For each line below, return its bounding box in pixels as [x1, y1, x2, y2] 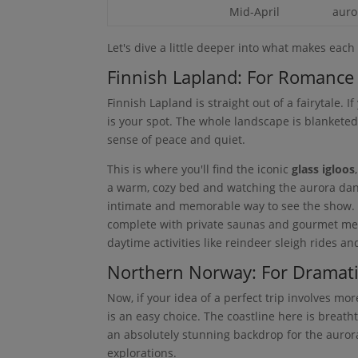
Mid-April [229, 3, 280, 19]
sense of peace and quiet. [107, 131, 246, 147]
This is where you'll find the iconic [107, 161, 292, 177]
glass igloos [292, 161, 356, 177]
